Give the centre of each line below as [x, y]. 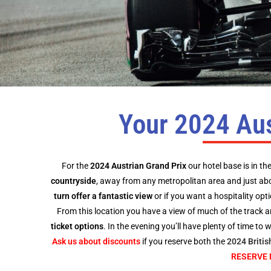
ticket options [77, 226]
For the [76, 166]
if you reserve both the [183, 241]
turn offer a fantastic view [103, 196]
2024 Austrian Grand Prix [139, 166]
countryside [73, 181]
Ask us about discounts [96, 241]
